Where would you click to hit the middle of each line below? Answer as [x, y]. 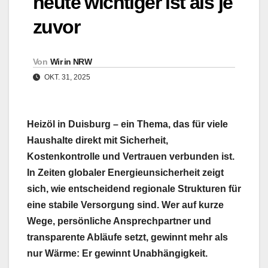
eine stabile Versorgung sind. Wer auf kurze [125, 205]
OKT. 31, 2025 [66, 77]
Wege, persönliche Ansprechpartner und [119, 221]
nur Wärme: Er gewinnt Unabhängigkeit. [117, 254]
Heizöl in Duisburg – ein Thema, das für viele [127, 124]
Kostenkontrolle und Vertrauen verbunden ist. [131, 157]
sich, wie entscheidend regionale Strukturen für [134, 189]
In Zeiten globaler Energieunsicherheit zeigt [125, 173]
